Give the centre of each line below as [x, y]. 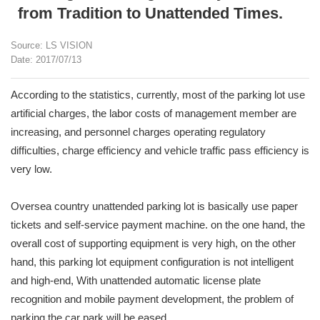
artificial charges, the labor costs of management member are [154, 113]
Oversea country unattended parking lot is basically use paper [154, 206]
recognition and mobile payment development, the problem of [152, 299]
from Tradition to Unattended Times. [150, 13]
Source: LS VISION [51, 45]
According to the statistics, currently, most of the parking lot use [158, 95]
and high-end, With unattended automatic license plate [136, 280]
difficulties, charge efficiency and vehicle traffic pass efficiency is [160, 150]
